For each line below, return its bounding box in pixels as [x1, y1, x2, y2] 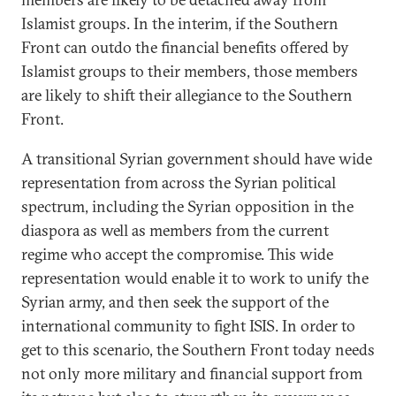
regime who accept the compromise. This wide [21, 244, 333, 264]
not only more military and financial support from [21, 363, 362, 384]
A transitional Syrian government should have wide [21, 148, 372, 169]
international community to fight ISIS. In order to [21, 316, 355, 336]
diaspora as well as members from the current [21, 220, 329, 240]
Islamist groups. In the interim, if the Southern [21, 13, 339, 34]
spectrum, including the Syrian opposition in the [21, 196, 354, 217]
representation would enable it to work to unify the [21, 268, 369, 288]
